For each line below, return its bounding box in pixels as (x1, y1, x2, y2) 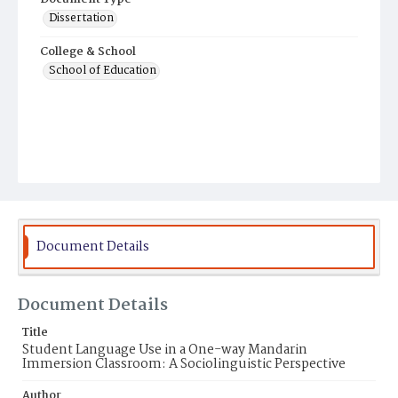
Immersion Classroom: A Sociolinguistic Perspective (22, 354, 346, 375)
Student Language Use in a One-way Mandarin (22, 339, 307, 361)
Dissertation (49, 9, 114, 28)
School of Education (49, 61, 156, 80)
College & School (40, 43, 136, 61)
